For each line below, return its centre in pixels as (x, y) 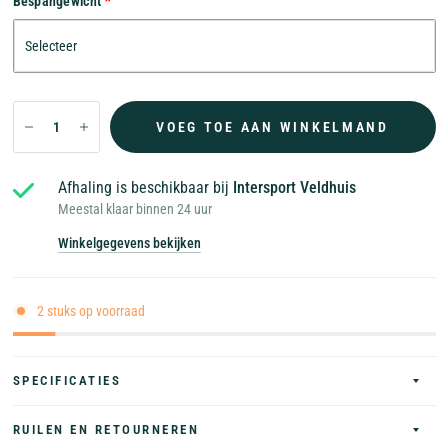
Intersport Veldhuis (294, 187)
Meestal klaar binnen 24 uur (134, 209)
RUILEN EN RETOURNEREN (106, 429)
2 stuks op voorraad (90, 310)
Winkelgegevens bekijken (129, 243)
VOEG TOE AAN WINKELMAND (272, 126)
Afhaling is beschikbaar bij (145, 187)
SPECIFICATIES (67, 380)
